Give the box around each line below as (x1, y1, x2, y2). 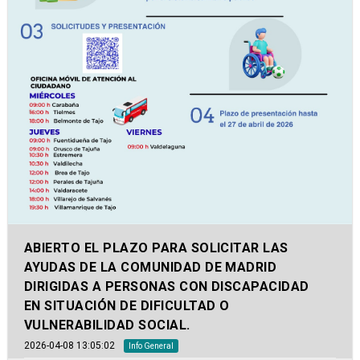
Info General (129, 342, 174, 351)
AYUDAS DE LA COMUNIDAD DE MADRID (24, 260, 277, 276)
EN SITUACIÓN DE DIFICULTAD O (24, 298, 230, 314)
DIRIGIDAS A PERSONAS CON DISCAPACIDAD (24, 279, 309, 295)
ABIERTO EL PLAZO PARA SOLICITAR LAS (24, 240, 288, 256)
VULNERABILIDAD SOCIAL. (24, 317, 190, 333)
